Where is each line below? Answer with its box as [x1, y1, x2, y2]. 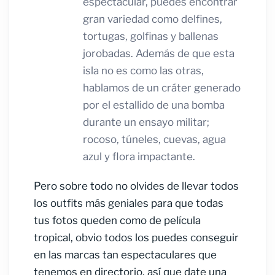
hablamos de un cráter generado [83, 82, 241, 95]
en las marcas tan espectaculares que [34, 249, 217, 261]
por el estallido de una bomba [83, 99, 225, 112]
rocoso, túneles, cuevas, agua [83, 133, 226, 146]
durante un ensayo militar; [83, 116, 209, 129]
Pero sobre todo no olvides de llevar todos [34, 180, 239, 193]
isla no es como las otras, [83, 64, 204, 77]
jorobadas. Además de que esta [83, 47, 234, 60]
